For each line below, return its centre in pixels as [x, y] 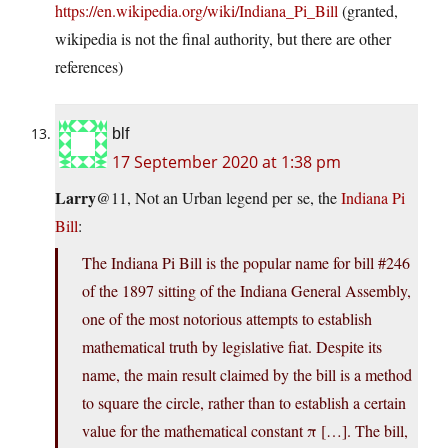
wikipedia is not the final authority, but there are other [223, 39]
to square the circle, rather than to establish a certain [244, 403]
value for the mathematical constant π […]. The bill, [245, 431]
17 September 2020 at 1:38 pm [226, 162]
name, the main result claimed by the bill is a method [247, 375]
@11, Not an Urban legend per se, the [218, 198]
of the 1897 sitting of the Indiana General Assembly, [246, 291]
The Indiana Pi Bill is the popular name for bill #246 [246, 263]
